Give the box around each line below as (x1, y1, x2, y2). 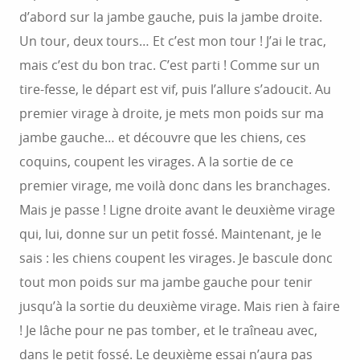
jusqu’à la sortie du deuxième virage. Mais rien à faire (19, 297, 340, 315)
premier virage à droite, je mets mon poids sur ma (19, 104, 324, 122)
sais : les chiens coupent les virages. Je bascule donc (19, 249, 333, 267)
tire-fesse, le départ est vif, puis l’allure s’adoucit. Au (19, 80, 331, 98)
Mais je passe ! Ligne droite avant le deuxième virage (19, 201, 335, 219)
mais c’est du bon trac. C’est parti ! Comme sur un (19, 56, 320, 74)
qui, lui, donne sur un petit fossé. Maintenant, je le (19, 225, 321, 243)
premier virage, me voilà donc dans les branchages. (19, 177, 330, 194)
